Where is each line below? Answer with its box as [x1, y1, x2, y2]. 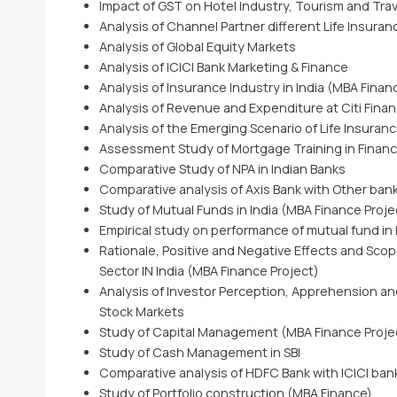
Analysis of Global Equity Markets [98, 38, 296, 55]
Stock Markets [98, 303, 184, 320]
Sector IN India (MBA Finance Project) [98, 262, 319, 279]
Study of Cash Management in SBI [98, 344, 300, 361]
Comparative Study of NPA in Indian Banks [98, 160, 346, 177]
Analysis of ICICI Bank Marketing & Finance [98, 58, 348, 75]
